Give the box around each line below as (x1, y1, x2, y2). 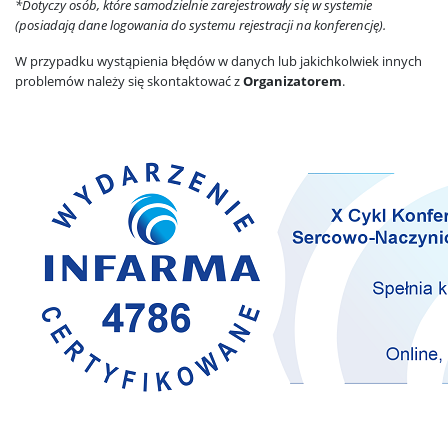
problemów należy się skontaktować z (15, 72, 243, 90)
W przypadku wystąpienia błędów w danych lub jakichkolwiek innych (15, 52, 422, 70)
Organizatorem (243, 72, 342, 90)
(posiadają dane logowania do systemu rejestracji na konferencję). (15, 16, 386, 34)
